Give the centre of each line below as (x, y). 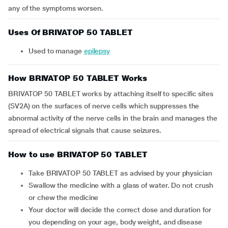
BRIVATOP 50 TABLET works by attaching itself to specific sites (111, 94)
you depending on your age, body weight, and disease (115, 222)
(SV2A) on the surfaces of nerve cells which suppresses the (104, 106)
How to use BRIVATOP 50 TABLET (78, 154)
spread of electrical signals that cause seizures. (85, 130)
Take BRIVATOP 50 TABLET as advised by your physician (122, 173)
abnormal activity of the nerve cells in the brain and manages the (113, 118)
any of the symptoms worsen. (56, 8)
